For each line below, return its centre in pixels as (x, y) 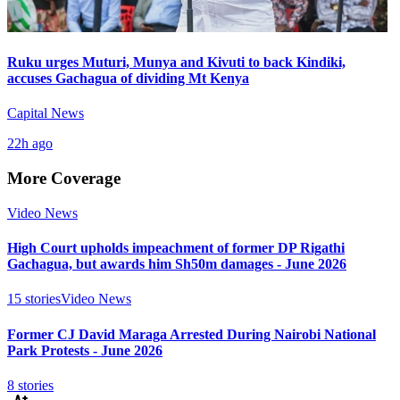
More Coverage (64, 179)
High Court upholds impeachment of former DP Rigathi (176, 248)
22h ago (30, 144)
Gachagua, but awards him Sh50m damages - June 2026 (177, 264)
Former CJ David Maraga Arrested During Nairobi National (192, 334)
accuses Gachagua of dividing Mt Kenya (128, 79)
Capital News (46, 113)
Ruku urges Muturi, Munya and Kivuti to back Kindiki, (176, 62)
